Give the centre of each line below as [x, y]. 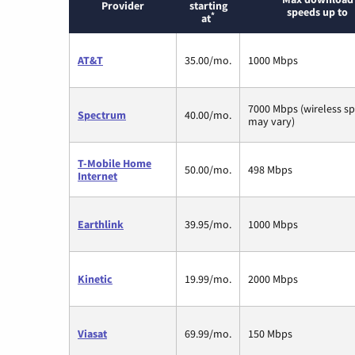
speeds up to [317, 11]
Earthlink [101, 224]
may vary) [271, 121]
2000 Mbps [273, 279]
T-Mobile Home [115, 163]
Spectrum [102, 115]
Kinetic [95, 279]
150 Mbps [270, 333]
